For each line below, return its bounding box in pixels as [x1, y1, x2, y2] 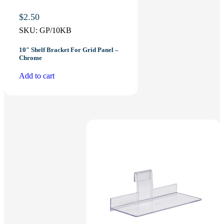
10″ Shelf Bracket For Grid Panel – [19, 45, 118, 53]
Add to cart [19, 71, 54, 80]
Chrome [19, 53, 42, 61]
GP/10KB [39, 25, 71, 34]
